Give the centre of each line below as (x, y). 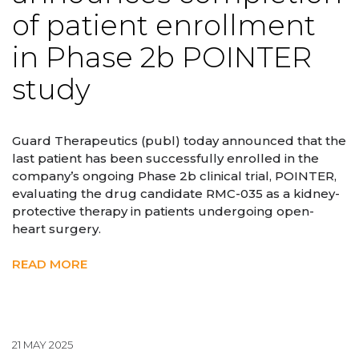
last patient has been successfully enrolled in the (165, 159)
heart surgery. (56, 229)
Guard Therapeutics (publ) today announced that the (179, 141)
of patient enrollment (164, 25)
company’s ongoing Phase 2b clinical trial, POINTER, (174, 176)
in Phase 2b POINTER (162, 57)
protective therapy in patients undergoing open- (163, 212)
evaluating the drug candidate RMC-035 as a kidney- (176, 194)
